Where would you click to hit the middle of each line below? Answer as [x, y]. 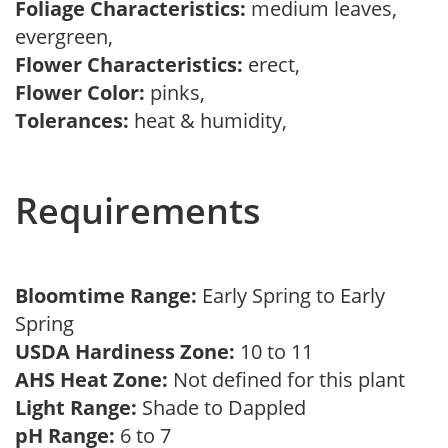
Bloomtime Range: [108, 295]
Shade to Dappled [226, 407]
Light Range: [76, 407]
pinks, [180, 92]
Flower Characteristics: [129, 64]
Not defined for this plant [291, 379]
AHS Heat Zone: [91, 379]
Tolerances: [72, 120]
